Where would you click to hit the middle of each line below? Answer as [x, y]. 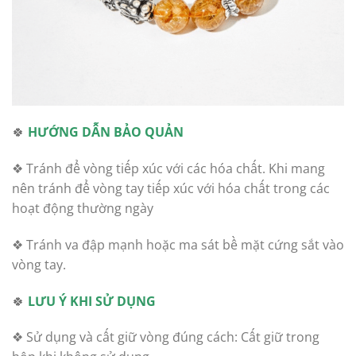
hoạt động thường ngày [83, 209]
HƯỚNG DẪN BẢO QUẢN [106, 132]
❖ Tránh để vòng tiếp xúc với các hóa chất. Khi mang [168, 169]
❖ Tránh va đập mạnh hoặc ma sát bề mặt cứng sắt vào [178, 244]
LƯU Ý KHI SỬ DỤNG [92, 301]
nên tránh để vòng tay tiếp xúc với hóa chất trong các [171, 189]
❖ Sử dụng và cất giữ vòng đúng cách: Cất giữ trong [166, 337]
